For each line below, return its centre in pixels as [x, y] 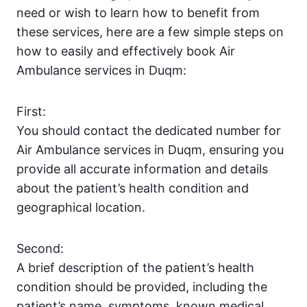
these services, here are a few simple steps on [150, 32]
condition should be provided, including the [142, 287]
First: [31, 112]
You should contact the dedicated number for [149, 131]
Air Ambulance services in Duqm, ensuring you [150, 150]
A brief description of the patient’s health [135, 268]
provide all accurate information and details [142, 169]
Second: [40, 249]
